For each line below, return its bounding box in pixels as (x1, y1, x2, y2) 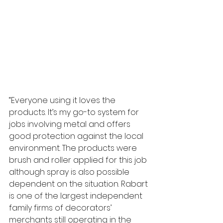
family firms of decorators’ (9, 202, 113, 214)
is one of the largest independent (9, 190, 144, 202)
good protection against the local (9, 130, 145, 142)
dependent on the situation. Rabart (9, 178, 150, 190)
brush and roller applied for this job (9, 154, 149, 166)
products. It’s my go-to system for (9, 106, 141, 118)
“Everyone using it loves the (9, 94, 117, 106)
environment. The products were (9, 142, 139, 154)
